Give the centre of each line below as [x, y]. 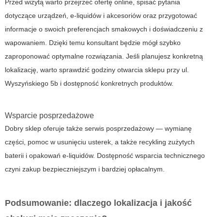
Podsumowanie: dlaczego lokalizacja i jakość [98, 203]
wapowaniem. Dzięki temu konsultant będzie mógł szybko [93, 43]
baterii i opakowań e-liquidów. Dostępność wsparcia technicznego [105, 156]
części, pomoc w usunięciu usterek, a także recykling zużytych [100, 142]
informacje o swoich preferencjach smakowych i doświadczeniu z [104, 29]
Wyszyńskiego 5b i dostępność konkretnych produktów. [89, 84]
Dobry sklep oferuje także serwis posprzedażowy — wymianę [98, 129]
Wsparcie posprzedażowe [49, 116]
